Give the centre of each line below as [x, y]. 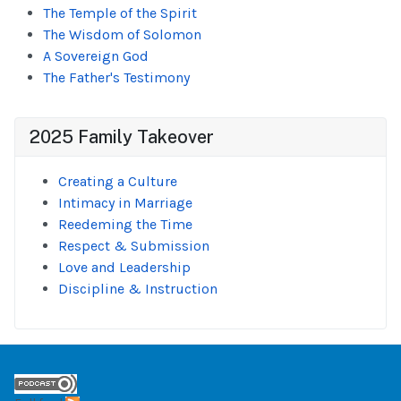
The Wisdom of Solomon [122, 34]
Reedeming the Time [125, 224]
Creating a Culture [118, 181]
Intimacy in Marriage [125, 203]
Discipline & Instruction [138, 289]
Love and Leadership [124, 267]
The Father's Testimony [116, 77]
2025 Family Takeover [122, 137]
